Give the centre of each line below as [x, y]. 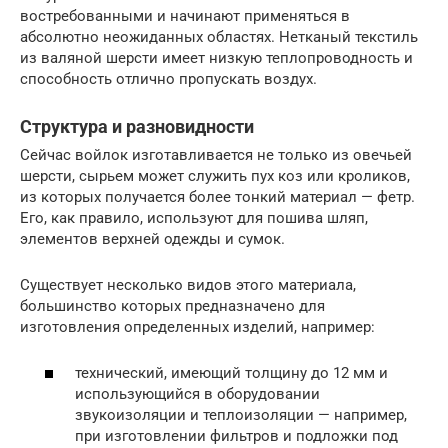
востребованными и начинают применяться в [185, 15]
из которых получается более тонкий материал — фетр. [217, 196]
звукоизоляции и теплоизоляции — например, [241, 415]
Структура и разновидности [137, 126]
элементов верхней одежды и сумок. [152, 238]
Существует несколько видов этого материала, [188, 284]
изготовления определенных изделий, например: [197, 326]
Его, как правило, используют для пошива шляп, [194, 217]
